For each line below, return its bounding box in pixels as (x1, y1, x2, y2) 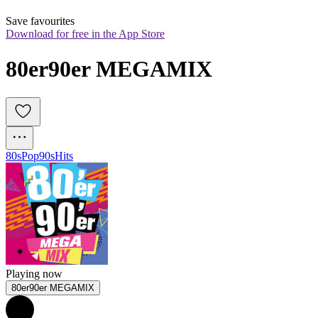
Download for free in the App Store (6, 28, 165, 40)
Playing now (6, 268, 62, 280)
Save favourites (6, 15, 75, 28)
